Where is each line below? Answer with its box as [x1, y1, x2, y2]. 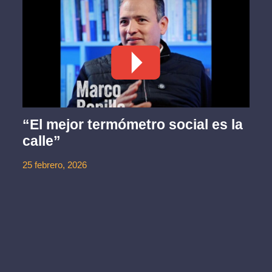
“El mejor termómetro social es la [22, 116, 243, 132]
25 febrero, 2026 [22, 159, 87, 170]
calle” [22, 132, 61, 149]
